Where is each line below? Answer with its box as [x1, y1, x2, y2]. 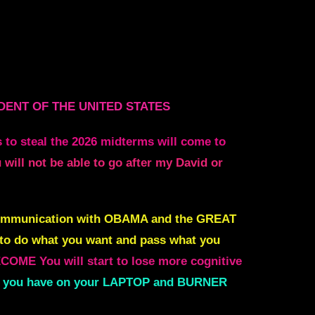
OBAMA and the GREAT [104, 212, 236, 226]
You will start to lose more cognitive [39, 255, 242, 269]
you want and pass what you [62, 233, 220, 247]
